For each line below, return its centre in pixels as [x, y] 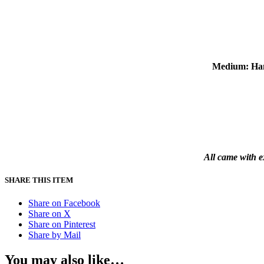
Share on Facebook [64, 203]
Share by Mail [55, 235]
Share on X [49, 213]
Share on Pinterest [62, 224]
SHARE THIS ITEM [39, 180]
